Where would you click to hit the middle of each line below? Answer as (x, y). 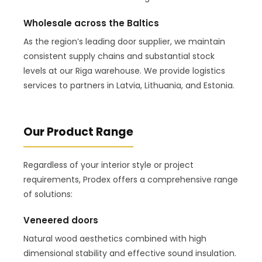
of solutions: (48, 194)
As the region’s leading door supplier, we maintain (124, 41)
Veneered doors (61, 220)
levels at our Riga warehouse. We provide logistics (124, 70)
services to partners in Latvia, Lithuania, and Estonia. (129, 85)
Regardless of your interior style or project (108, 165)
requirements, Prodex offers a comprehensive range (131, 179)
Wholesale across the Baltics (91, 23)
